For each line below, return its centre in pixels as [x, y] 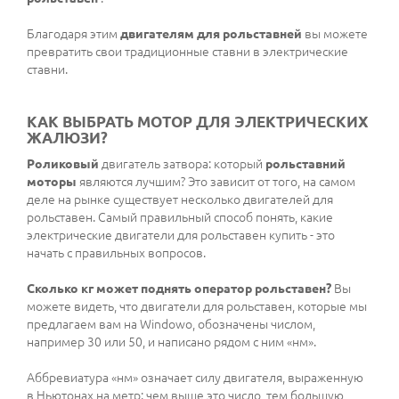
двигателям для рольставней [211, 34]
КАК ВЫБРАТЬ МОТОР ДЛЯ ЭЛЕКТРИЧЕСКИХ [197, 122]
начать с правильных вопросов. [116, 253]
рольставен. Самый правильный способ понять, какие [180, 218]
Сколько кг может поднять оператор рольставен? [179, 289]
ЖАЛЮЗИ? [67, 138]
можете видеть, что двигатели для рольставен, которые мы [197, 307]
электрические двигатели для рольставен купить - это [181, 236]
